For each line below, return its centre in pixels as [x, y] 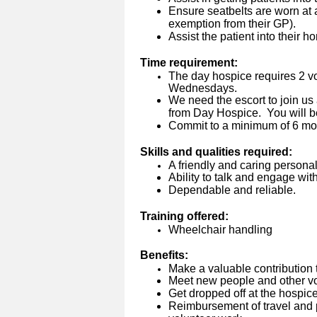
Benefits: [173, 255]
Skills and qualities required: [216, 152]
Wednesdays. [203, 88]
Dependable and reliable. [232, 190]
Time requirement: [189, 63]
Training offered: [184, 217]
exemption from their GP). [234, 24]
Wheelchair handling [220, 230]
